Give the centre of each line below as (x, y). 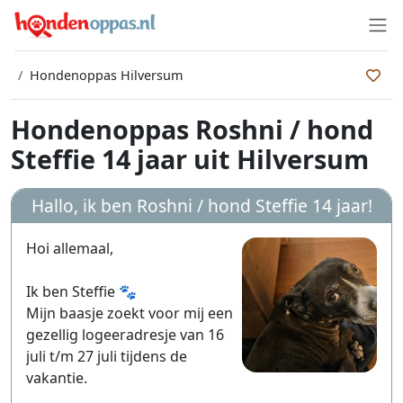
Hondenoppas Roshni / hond (192, 129)
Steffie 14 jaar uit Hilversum (190, 159)
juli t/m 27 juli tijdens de (107, 356)
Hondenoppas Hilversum (106, 75)
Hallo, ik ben (84, 206)
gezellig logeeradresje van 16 (125, 335)
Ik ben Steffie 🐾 (81, 291)
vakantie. (57, 378)
